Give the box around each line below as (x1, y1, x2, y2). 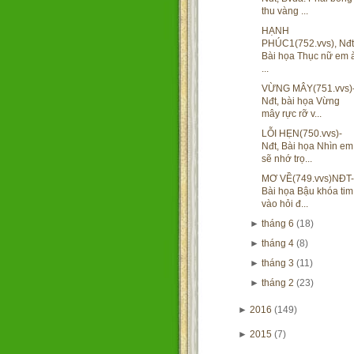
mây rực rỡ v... (262, 108, 322, 119)
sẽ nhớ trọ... (262, 153, 312, 164)
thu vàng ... (262, 6, 308, 17)
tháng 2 (262, 277, 294, 288)
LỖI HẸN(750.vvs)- (262, 128, 342, 139)
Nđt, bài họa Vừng (262, 96, 340, 107)
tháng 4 (262, 238, 294, 249)
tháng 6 (262, 218, 294, 229)
